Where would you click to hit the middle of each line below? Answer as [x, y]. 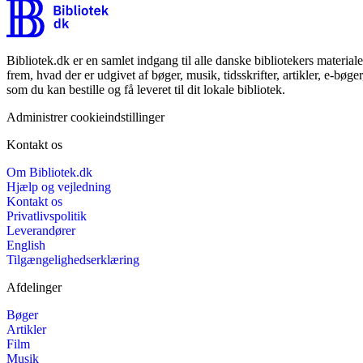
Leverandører [41, 230]
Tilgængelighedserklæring [73, 259]
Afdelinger [34, 287]
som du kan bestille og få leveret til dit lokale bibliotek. [146, 89]
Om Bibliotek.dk [49, 172]
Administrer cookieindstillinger [85, 117]
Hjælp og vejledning [59, 186]
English [26, 245]
